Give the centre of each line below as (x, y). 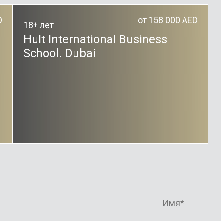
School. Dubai (59, 53)
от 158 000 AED (168, 20)
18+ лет (38, 25)
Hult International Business (95, 39)
